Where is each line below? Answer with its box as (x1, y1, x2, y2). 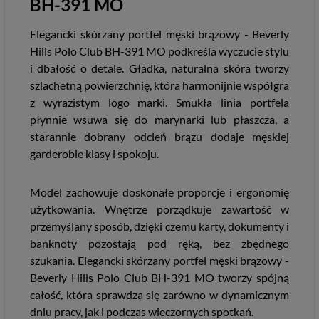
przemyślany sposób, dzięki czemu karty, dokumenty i (30, 219, 289, 233)
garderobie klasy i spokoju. (30, 147, 159, 160)
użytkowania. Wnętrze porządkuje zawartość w (30, 202, 289, 216)
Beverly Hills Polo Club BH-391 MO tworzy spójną (30, 271, 289, 284)
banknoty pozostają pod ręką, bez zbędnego (30, 236, 289, 250)
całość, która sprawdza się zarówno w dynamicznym (30, 288, 289, 301)
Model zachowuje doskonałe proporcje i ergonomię (30, 185, 289, 199)
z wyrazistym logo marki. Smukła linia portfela (30, 95, 289, 109)
